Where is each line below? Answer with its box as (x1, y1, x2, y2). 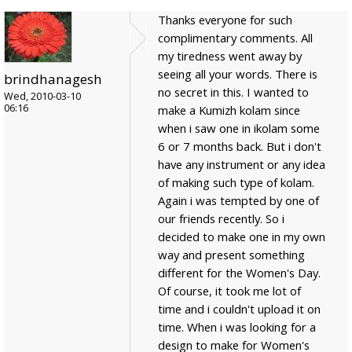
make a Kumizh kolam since (158, 101, 300, 118)
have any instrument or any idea (158, 156, 325, 172)
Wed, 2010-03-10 (4, 89, 81, 103)
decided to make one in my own (158, 228, 325, 244)
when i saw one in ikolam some (158, 119, 320, 136)
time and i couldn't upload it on (158, 300, 321, 317)
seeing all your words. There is (158, 65, 317, 82)
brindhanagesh (4, 69, 102, 88)
